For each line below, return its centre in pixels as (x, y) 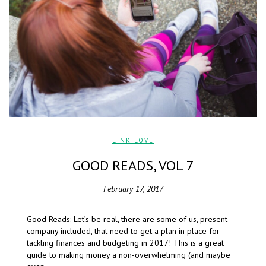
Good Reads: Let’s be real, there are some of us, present (127, 219)
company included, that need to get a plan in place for (123, 231)
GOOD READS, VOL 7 (133, 166)
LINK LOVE (133, 140)
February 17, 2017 (133, 189)
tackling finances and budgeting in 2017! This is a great (125, 243)
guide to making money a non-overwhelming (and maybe (129, 255)
